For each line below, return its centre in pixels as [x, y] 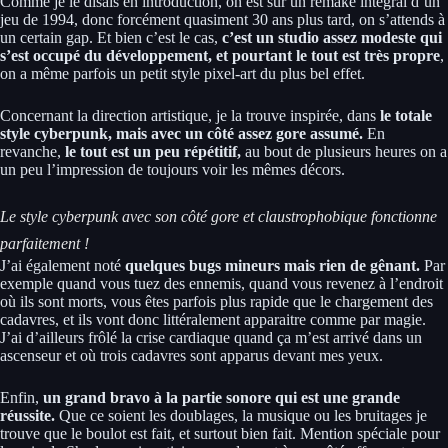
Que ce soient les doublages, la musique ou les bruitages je [243, 415]
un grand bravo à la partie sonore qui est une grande [219, 397]
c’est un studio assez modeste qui [332, 37]
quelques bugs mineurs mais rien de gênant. [272, 265]
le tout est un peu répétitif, [151, 151]
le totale [406, 115]
